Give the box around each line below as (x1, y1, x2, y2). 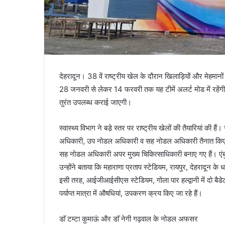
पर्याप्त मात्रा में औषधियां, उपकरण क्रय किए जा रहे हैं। (59, 188, 202, 198)
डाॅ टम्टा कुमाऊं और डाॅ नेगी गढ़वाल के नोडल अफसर (59, 214, 198, 224)
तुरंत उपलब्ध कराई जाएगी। (59, 97, 132, 107)
